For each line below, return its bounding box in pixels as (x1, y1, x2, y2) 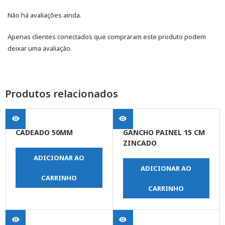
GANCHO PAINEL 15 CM (123, 128, 205, 138)
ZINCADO (123, 138, 157, 148)
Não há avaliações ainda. (8, 11, 81, 20)
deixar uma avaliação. (8, 44, 72, 53)
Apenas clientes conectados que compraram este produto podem (8, 32, 206, 42)
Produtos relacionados (5, 87, 118, 101)
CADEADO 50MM (16, 128, 73, 138)
